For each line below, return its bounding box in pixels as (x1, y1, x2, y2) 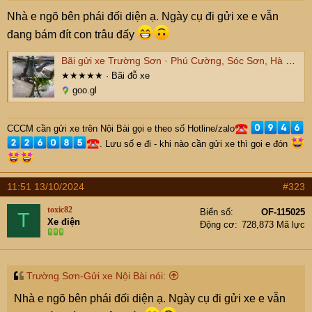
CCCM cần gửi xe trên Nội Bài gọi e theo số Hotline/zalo (7, 123, 235, 134)
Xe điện (47, 216, 80, 227)
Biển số (200, 206, 231, 217)
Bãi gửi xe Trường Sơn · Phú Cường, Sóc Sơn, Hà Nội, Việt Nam (61, 54, 286, 66)
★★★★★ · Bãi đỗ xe (61, 70, 150, 81)
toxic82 (47, 204, 72, 214)
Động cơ (200, 219, 235, 230)
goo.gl (72, 85, 97, 96)
